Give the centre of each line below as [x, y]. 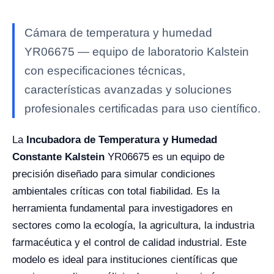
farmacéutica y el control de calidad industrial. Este [129, 243]
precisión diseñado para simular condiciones [114, 174]
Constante [39, 157]
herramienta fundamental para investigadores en [122, 208]
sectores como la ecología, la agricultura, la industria [133, 225]
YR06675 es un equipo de [166, 157]
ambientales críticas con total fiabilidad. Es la [116, 191]
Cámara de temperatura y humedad [118, 33]
